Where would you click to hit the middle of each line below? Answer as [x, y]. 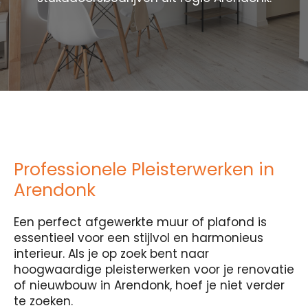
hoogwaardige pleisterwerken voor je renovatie [154, 269]
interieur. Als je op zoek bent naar [111, 254]
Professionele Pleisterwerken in [144, 169]
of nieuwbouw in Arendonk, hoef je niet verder [149, 285]
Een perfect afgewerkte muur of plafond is [140, 222]
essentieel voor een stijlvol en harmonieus [139, 238]
